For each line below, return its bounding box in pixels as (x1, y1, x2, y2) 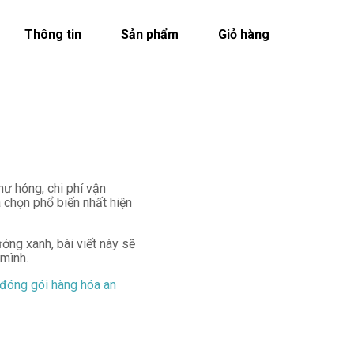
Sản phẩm (120, 27, 179, 42)
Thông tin (24, 27, 81, 42)
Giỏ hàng (217, 27, 269, 42)
